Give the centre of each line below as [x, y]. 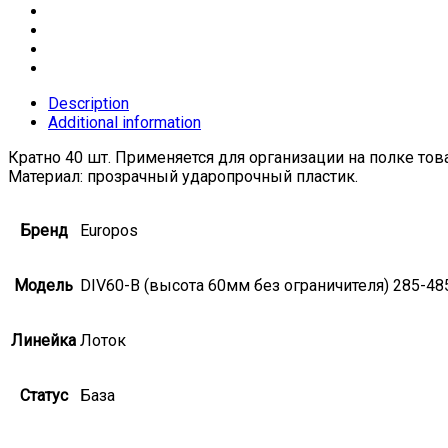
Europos [109, 231]
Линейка [43, 341]
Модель [43, 286]
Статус [43, 396]
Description [88, 104]
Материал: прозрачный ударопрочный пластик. [183, 177]
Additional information [124, 123]
